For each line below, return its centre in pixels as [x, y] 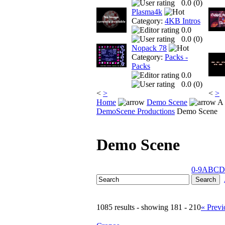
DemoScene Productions [136, 111]
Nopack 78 [149, 48]
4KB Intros [183, 21]
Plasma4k [147, 12]
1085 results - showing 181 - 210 [149, 207]
